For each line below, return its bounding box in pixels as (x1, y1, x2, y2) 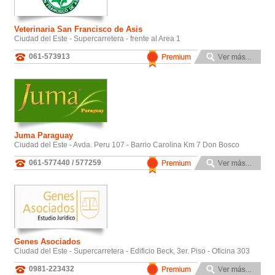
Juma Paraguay (14, 130, 73, 140)
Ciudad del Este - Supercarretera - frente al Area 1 (14, 34, 180, 43)
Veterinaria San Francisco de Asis (14, 24, 142, 34)
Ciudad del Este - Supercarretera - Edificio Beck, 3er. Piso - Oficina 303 (14, 246, 250, 255)
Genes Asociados (14, 236, 80, 246)
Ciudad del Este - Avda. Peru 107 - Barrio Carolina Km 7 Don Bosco (14, 140, 239, 149)
